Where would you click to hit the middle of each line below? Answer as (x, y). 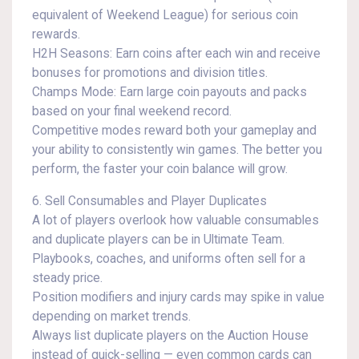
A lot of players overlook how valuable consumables (175, 220)
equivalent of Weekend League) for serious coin (165, 15)
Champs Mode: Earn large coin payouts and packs (169, 92)
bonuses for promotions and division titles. (150, 73)
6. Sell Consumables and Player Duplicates (149, 201)
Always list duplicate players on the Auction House (170, 336)
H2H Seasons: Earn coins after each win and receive (176, 54)
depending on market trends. (111, 317)
